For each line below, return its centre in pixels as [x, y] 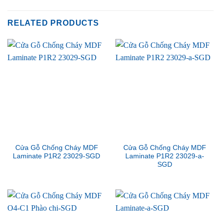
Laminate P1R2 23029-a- [165, 156]
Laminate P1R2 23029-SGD [56, 156]
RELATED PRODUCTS [53, 23]
